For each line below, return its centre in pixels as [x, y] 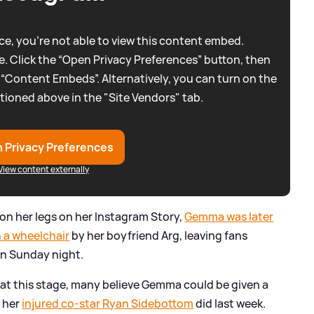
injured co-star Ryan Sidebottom [108, 304]
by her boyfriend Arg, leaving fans [159, 236]
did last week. [230, 304]
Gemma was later [229, 217]
